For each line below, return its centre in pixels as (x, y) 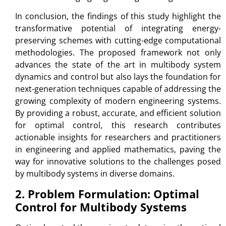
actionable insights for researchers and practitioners (118, 137)
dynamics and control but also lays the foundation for (118, 77)
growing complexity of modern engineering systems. (118, 101)
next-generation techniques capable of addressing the (118, 89)
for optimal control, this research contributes (118, 125)
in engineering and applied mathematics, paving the (118, 150)
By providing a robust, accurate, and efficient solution (118, 113)
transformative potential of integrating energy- (118, 29)
